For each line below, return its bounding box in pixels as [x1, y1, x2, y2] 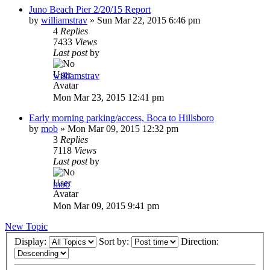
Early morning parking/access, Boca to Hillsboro [29, 112, 214, 123]
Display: [14, 236, 49, 247]
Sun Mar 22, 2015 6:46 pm [97, 14, 200, 25]
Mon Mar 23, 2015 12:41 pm [53, 92, 164, 102]
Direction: [181, 236, 221, 247]
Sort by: [99, 236, 131, 247]
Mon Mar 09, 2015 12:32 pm [67, 123, 178, 134]
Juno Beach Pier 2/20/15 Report [29, 4, 151, 14]
